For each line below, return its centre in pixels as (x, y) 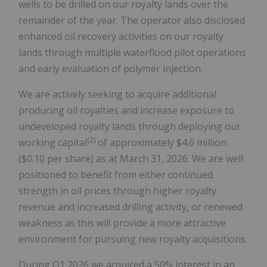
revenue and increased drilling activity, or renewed (131, 207)
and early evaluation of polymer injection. (111, 68)
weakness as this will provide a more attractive (122, 223)
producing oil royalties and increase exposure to (126, 110)
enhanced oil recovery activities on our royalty (121, 36)
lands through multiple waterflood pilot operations (132, 52)
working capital (53, 142)
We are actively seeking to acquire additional (117, 94)
